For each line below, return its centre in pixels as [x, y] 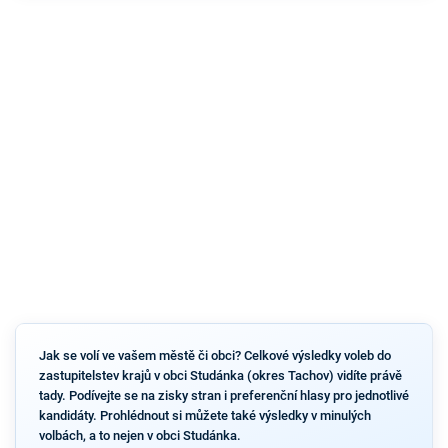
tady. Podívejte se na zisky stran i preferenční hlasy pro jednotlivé [223, 396]
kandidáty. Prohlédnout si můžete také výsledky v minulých [204, 416]
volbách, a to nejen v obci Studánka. [139, 436]
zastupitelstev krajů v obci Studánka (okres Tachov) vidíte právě [220, 376]
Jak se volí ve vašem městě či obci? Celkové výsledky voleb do [214, 356]
